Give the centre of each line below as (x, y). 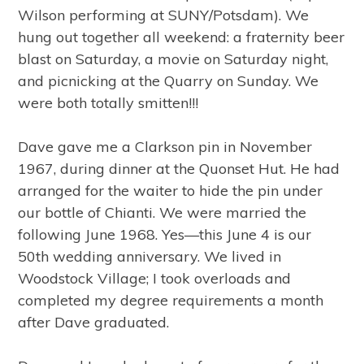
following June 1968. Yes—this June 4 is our (165, 234)
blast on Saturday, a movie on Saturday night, (173, 59)
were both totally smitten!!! (108, 103)
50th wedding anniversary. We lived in (150, 256)
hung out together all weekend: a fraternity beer (182, 37)
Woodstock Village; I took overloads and (155, 278)
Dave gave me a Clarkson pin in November (165, 147)
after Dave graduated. (94, 322)
